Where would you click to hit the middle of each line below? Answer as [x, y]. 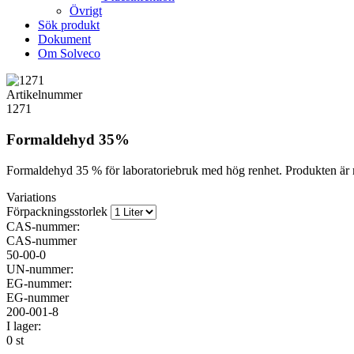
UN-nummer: [40, 269]
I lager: [24, 326]
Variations [31, 197]
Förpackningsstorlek [57, 211]
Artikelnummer [44, 95]
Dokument [64, 40]
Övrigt [86, 11]
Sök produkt [69, 25]
